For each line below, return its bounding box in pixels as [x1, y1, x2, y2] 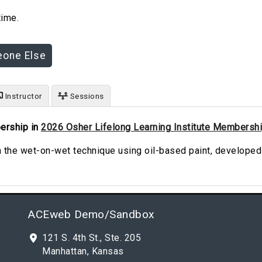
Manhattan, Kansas [42, 246, 124, 257]
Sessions [68, 91, 104, 101]
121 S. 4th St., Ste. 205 [42, 232, 142, 243]
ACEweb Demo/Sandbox [27, 208, 155, 221]
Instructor [3, 91, 43, 101]
